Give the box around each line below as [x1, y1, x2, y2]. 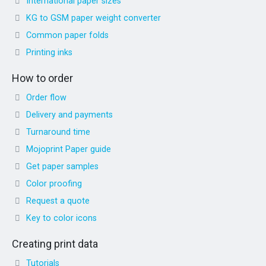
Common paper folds [26, 30, 109, 40]
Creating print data [12, 237, 98, 250]
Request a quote [26, 195, 90, 206]
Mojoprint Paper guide [26, 144, 111, 154]
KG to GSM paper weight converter [26, 12, 161, 23]
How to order [12, 71, 73, 84]
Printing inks [26, 47, 72, 58]
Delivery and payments [26, 109, 113, 120]
